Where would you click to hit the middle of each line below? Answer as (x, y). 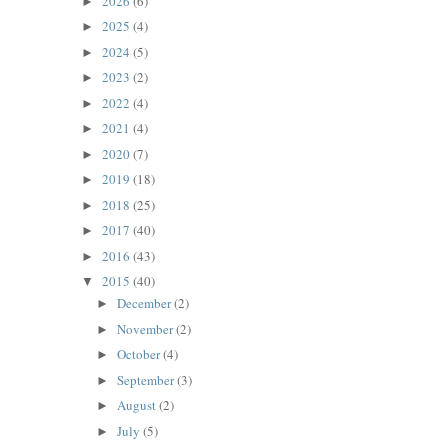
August (138, 405)
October (140, 354)
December (146, 303)
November (147, 328)
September (147, 379)
